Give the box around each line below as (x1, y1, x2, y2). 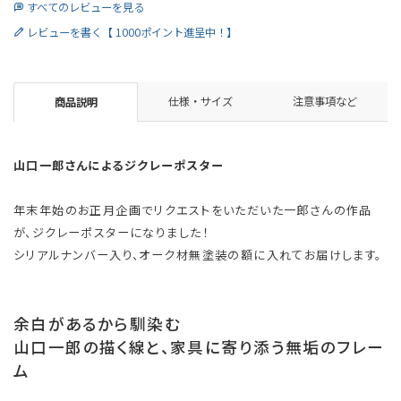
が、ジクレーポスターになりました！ (13, 223, 209, 241)
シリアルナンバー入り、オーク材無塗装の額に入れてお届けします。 (13, 245, 382, 263)
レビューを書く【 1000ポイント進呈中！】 (27, 23, 237, 40)
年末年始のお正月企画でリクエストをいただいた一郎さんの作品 (13, 200, 372, 218)
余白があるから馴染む (13, 312, 182, 336)
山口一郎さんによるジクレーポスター (13, 156, 224, 174)
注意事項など (293, 93, 358, 110)
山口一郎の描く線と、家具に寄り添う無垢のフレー (13, 336, 385, 359)
